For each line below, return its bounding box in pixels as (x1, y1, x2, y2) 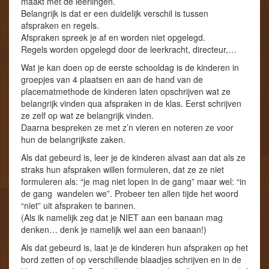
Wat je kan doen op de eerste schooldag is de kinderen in (21, 61, 239, 74)
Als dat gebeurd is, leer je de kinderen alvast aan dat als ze (21, 151, 246, 164)
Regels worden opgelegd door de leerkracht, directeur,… (21, 43, 237, 56)
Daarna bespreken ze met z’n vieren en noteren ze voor (21, 121, 234, 134)
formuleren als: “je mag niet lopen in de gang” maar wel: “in (21, 175, 246, 188)
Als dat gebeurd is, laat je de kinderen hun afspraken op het (21, 241, 248, 254)
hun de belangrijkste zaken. (21, 133, 125, 146)
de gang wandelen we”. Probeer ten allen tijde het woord (21, 187, 238, 200)
